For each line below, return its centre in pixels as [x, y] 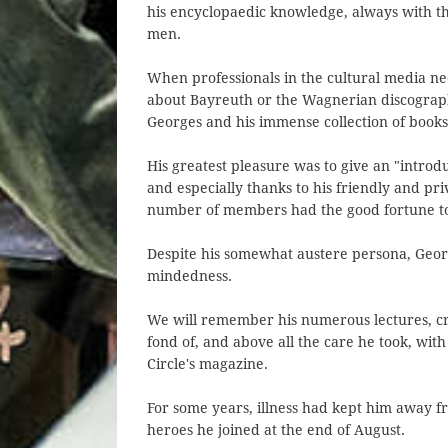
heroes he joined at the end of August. [276, 430]
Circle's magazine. [207, 364]
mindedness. [189, 276]
